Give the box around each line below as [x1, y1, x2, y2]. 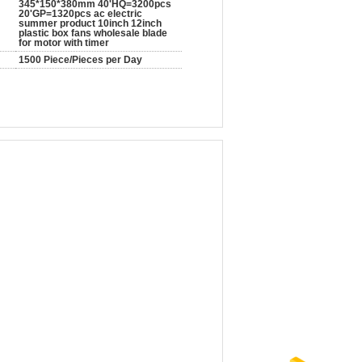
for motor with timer [19, 37, 109, 48]
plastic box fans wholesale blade [19, 27, 167, 39]
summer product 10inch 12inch [19, 18, 162, 29]
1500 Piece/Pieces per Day [19, 54, 142, 65]
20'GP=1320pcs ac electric [19, 8, 142, 19]
